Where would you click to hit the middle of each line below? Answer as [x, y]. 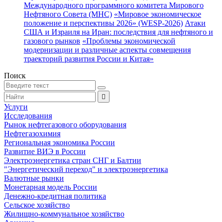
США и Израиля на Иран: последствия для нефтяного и [118, 32]
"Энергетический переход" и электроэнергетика [86, 169]
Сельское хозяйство [37, 205]
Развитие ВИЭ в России [45, 151]
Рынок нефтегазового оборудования [65, 125]
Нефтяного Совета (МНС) [68, 14]
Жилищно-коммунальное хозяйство [64, 214]
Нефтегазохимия [32, 134]
